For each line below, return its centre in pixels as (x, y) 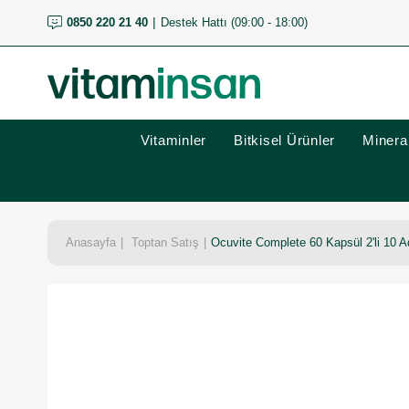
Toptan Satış (165, 242)
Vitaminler (173, 140)
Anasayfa (91, 242)
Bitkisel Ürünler (284, 140)
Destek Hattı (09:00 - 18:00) (234, 22)
